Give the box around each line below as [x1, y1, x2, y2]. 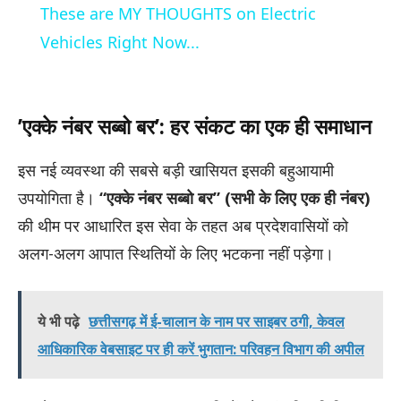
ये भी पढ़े [38, 311, 80, 331]
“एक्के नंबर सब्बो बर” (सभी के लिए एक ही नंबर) [99, 187, 370, 209]
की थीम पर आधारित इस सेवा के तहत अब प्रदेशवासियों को [18, 215, 348, 237]
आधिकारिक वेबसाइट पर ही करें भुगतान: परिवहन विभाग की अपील [38, 338, 364, 359]
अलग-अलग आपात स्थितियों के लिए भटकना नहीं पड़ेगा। [18, 243, 334, 265]
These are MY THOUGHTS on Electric [39, 2, 316, 24]
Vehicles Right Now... [39, 30, 200, 53]
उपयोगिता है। [18, 187, 99, 209]
